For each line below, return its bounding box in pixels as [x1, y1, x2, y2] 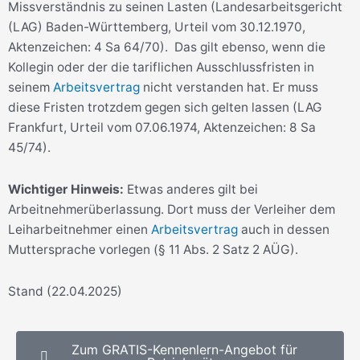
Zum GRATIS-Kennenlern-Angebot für [71, 342, 297, 358]
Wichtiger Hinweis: [8, 181, 124, 197]
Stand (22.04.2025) [8, 284, 122, 299]
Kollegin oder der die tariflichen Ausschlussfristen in [8, 59, 314, 75]
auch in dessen [238, 221, 329, 237]
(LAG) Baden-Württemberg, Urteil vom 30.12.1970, [8, 18, 305, 35]
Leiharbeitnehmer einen [8, 221, 151, 237]
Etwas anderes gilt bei [124, 181, 258, 197]
